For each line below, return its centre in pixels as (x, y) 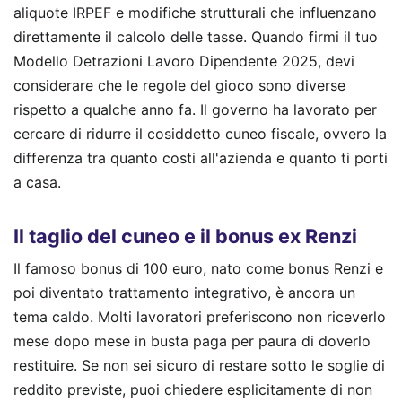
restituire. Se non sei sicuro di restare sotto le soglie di (199, 366)
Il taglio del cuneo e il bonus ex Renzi (185, 236)
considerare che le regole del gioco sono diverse (179, 86)
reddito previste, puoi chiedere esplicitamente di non (193, 390)
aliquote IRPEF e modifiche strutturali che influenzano (195, 13)
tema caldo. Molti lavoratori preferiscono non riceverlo (200, 317)
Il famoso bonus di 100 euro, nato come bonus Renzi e (198, 269)
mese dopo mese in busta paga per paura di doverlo (192, 341)
